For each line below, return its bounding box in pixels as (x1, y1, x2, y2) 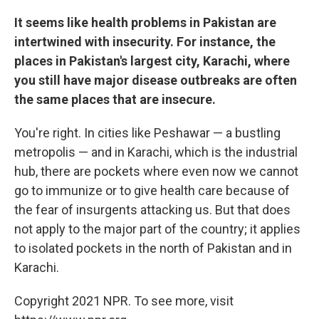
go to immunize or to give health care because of (14, 182, 290, 198)
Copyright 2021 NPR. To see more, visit (14, 293, 234, 308)
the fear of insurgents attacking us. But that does (14, 202, 291, 217)
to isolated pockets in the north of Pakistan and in (14, 240, 292, 256)
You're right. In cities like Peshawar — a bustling (14, 125, 281, 140)
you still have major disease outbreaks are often (14, 72, 297, 88)
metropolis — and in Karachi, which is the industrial (14, 144, 298, 159)
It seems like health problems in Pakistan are (14, 14, 276, 30)
